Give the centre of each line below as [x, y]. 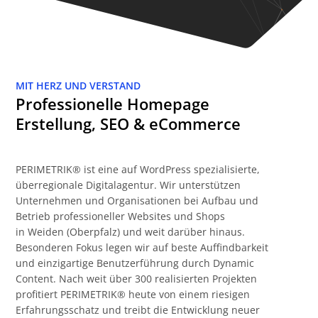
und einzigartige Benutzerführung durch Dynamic [135, 263]
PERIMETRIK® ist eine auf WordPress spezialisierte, [138, 169]
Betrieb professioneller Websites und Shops [121, 216]
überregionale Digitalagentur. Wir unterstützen [128, 185]
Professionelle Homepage [113, 104]
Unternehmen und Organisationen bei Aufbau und [137, 201]
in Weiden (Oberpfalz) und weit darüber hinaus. [131, 232]
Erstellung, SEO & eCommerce [128, 124]
